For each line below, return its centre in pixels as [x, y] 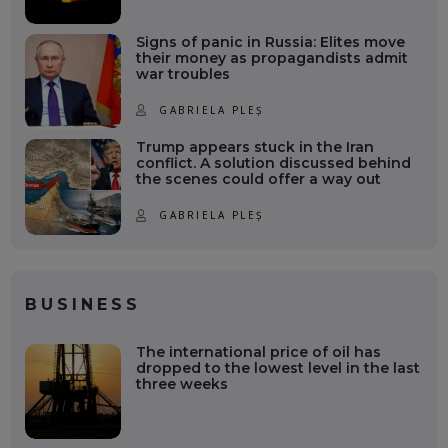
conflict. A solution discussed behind [273, 163]
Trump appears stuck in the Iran [254, 147]
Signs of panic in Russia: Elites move [270, 41]
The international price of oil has [258, 351]
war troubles [182, 73]
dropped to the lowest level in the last [277, 367]
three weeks [181, 383]
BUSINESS [83, 304]
